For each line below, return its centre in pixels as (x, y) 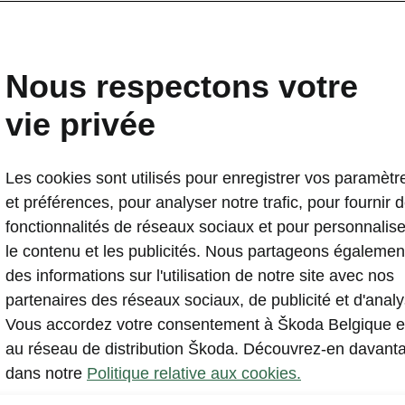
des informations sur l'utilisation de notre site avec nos (200, 276)
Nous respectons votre (182, 86)
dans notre (44, 373)
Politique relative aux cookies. (194, 373)
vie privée (80, 124)
